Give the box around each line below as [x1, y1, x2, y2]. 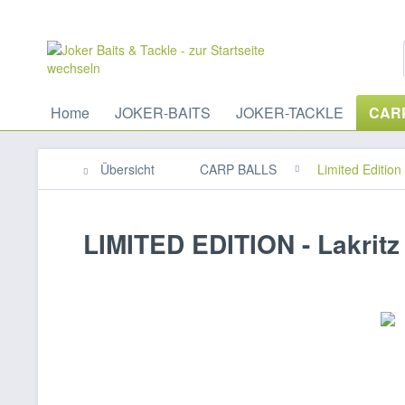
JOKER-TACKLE [236, 102, 344, 123]
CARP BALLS [200, 160, 277, 178]
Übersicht [100, 160, 155, 178]
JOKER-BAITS [115, 102, 211, 123]
